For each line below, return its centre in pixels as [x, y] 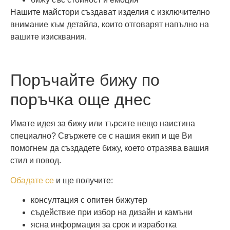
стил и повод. [36, 161]
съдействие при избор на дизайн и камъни [112, 213]
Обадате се [32, 180]
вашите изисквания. [49, 36]
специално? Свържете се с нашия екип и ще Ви [101, 136]
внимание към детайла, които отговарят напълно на [110, 24]
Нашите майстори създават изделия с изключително [110, 12]
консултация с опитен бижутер [89, 200]
